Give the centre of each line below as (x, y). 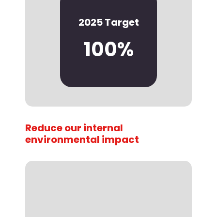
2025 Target (108, 23)
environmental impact (82, 140)
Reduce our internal (74, 128)
